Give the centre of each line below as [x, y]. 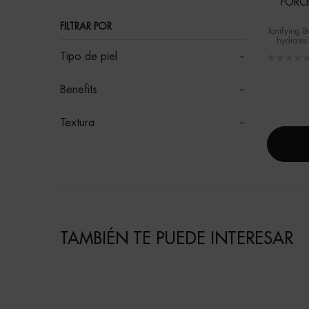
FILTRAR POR [86, 27]
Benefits [79, 90]
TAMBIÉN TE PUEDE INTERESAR [177, 239]
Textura [77, 123]
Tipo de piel [89, 57]
